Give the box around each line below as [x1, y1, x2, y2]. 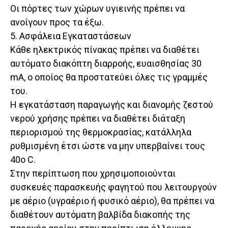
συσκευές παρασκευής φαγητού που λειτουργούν [10, 182, 217, 193]
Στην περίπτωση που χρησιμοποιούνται [10, 168, 176, 179]
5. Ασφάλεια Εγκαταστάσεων [10, 31, 131, 42]
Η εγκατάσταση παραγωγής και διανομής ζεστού [10, 99, 213, 110]
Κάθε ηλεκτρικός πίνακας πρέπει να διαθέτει [10, 44, 199, 55]
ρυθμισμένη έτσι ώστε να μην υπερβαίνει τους [10, 140, 205, 152]
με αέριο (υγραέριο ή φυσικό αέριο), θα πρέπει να [10, 195, 214, 207]
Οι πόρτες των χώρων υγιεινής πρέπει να [10, 3, 185, 14]
